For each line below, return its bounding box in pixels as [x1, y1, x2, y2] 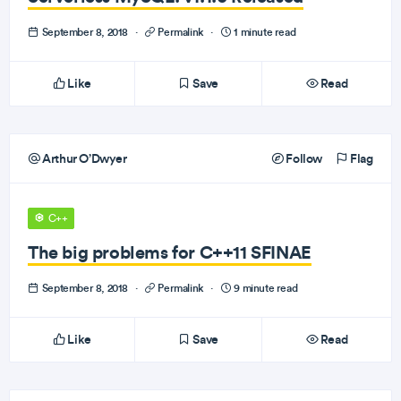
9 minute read [231, 281, 298, 294]
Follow [283, 150, 322, 166]
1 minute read [231, 25, 296, 38]
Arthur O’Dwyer [39, 150, 127, 166]
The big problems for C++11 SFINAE [28, 241, 311, 263]
